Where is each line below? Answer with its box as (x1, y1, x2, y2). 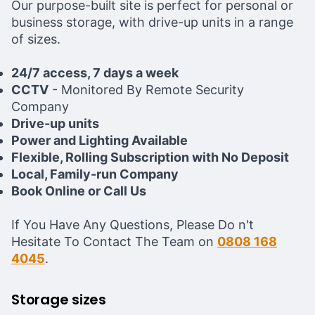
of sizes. (11, 32, 64, 46)
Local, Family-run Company (11, 167, 179, 181)
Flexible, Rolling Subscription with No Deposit (11, 150, 289, 165)
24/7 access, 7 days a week (11, 65, 179, 80)
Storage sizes (11, 290, 106, 309)
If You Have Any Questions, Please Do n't (11, 217, 254, 232)
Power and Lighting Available (11, 133, 188, 148)
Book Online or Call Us (11, 184, 149, 198)
